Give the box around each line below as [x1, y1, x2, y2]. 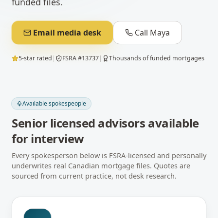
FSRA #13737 [62, 54, 99, 62]
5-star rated [18, 54, 52, 62]
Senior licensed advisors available [12, 115, 199, 131]
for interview [12, 130, 84, 146]
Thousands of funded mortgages [109, 54, 204, 62]
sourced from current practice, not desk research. [12, 171, 177, 181]
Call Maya [135, 27, 170, 38]
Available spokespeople [22, 99, 86, 108]
